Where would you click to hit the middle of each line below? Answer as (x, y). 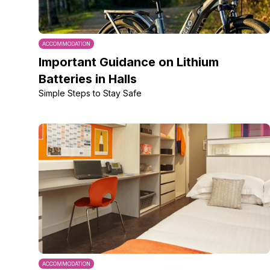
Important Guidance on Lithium (129, 62)
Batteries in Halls (88, 79)
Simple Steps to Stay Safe (90, 93)
